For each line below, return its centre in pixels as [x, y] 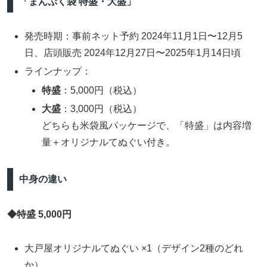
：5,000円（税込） [102, 90]
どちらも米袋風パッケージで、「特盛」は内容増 [147, 125]
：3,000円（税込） [102, 108]
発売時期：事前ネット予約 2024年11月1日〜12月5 [134, 36]
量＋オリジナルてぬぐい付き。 [109, 142]
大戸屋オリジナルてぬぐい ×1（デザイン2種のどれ [134, 248]
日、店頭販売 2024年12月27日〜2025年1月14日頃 [133, 53]
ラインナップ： [58, 72]
